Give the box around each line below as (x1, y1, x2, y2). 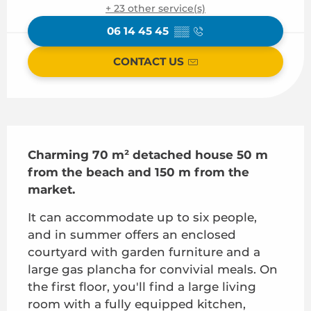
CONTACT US (112, 55, 184, 69)
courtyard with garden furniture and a (28, 244, 260, 259)
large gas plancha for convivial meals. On (28, 262, 278, 276)
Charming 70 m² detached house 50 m (28, 147, 268, 162)
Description (7, 124, 103, 144)
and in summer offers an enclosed (28, 227, 236, 242)
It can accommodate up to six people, (28, 210, 257, 224)
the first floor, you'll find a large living (28, 279, 256, 294)
